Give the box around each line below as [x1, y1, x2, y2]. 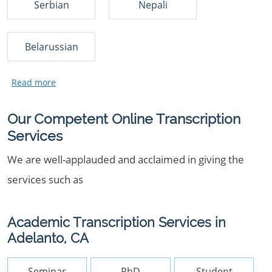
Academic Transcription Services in [7, 215, 226, 230]
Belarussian [24, 40, 78, 53]
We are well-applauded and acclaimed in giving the [7, 152, 244, 166]
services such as [7, 172, 83, 186]
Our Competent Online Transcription [7, 110, 240, 127]
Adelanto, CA [7, 231, 89, 246]
